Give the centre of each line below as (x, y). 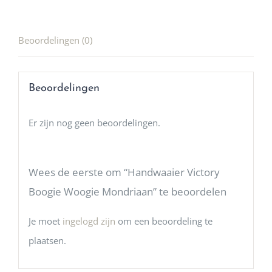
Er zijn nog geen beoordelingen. (94, 122)
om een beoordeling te (164, 221)
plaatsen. (47, 240)
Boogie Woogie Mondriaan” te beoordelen (127, 191)
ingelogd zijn (89, 221)
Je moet (45, 221)
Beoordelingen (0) (55, 40)
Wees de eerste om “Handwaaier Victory (124, 172)
